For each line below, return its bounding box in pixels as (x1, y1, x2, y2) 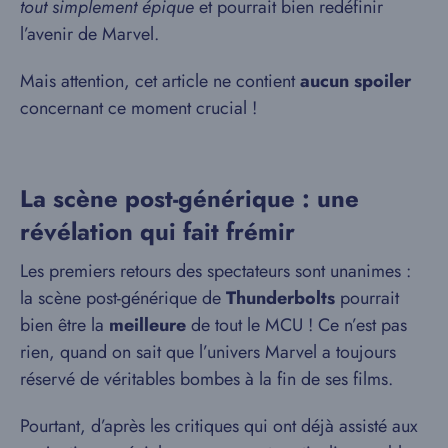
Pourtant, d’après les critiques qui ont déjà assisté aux (20, 412, 418, 439)
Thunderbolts (226, 284, 335, 311)
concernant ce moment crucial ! (20, 94, 257, 121)
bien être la (20, 311, 109, 338)
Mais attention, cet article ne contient (20, 67, 300, 94)
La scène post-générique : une (20, 180, 359, 216)
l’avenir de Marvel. (20, 20, 159, 47)
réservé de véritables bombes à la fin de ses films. (20, 365, 393, 392)
